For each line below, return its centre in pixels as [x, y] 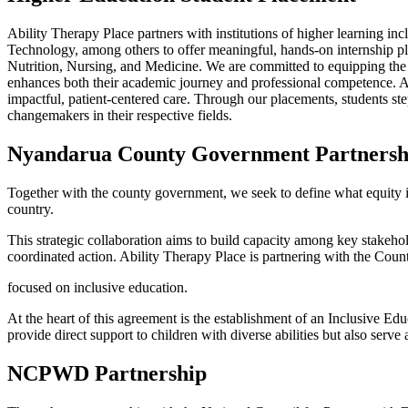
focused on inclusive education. [97, 287]
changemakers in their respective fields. [120, 116]
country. [31, 209]
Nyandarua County [99, 153]
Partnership [151, 373]
